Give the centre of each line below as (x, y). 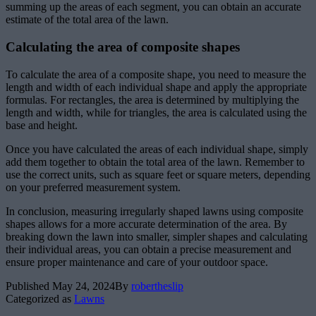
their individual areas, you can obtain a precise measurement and (148, 249)
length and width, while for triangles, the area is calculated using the (156, 112)
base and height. (42, 125)
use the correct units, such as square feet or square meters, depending (158, 174)
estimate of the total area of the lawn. (87, 20)
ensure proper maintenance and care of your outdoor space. (137, 262)
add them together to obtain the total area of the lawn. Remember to (155, 162)
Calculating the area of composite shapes (123, 47)
